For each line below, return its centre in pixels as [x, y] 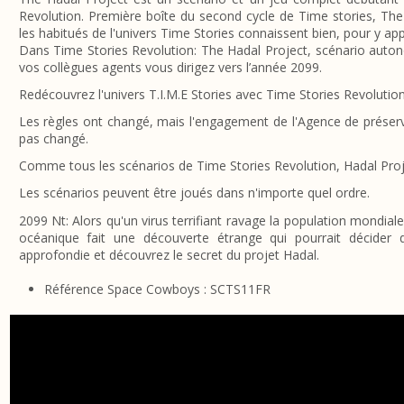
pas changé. [53, 138]
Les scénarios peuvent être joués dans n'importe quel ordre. [194, 193]
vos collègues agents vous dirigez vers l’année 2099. [170, 67]
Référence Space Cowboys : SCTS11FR [157, 289]
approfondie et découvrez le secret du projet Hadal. [169, 254]
